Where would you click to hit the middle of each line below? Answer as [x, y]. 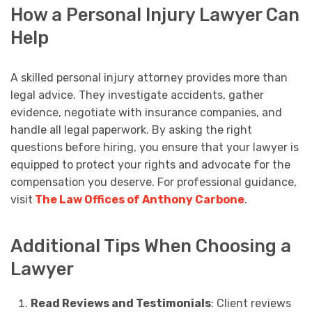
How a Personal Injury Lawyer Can [155, 14]
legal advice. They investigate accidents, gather [137, 95]
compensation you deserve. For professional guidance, [154, 182]
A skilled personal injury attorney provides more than [149, 77]
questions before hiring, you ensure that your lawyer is [155, 147]
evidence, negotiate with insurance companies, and [146, 112]
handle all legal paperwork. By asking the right [131, 130]
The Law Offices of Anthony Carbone [139, 199]
